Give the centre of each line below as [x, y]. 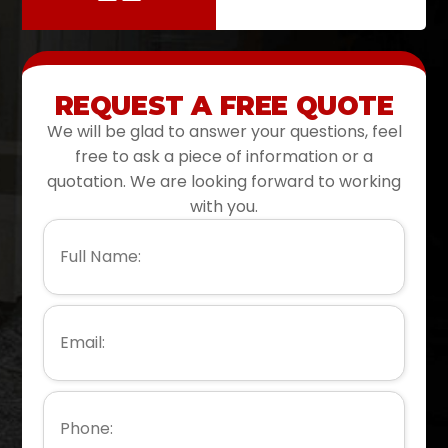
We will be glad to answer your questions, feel [224, 131]
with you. [224, 206]
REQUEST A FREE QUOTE [224, 105]
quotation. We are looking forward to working [224, 181]
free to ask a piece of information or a [224, 156]
